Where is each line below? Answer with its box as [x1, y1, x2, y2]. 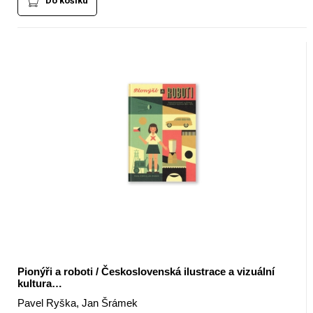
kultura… [17, 277, 62, 290]
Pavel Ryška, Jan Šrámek [17, 297, 138, 310]
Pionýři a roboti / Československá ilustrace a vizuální [17, 265, 275, 278]
